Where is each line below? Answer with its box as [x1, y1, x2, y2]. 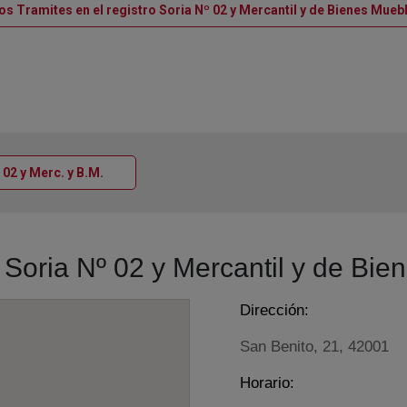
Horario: [240, 374, 294, 392]
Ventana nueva [103, 163, 190, 178]
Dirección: [240, 302, 309, 320]
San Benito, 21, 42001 [240, 338, 389, 356]
